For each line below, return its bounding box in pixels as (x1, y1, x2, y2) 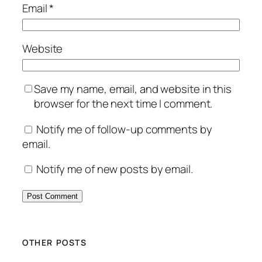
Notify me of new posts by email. (36, 161, 193, 177)
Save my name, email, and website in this (34, 81, 232, 97)
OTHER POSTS (22, 237, 87, 249)
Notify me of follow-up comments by (36, 121, 212, 137)
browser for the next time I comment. (34, 96, 213, 112)
